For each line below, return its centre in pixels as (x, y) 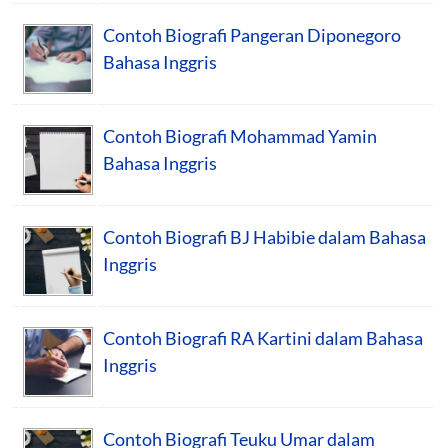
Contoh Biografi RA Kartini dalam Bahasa (263, 337)
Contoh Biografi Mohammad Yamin (240, 135)
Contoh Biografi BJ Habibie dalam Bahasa (264, 236)
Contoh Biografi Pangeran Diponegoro (252, 34)
